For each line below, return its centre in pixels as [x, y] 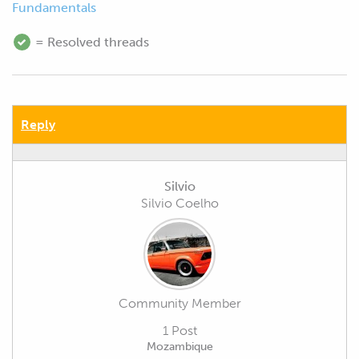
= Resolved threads [91, 42]
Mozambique [179, 346]
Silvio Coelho [179, 203]
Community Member [179, 303]
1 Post [179, 330]
